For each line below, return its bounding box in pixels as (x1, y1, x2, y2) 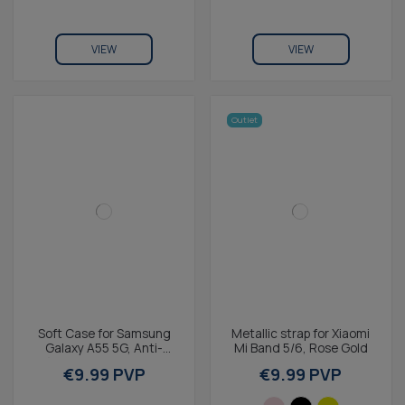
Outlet (231, 114, 259, 127)
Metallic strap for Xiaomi (231, 324, 371, 342)
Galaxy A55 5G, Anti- (45, 338, 164, 356)
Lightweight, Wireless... (37, 367, 172, 385)
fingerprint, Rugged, (45, 353, 164, 371)
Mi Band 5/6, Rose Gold (233, 338, 368, 356)
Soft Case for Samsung (37, 324, 171, 342)
